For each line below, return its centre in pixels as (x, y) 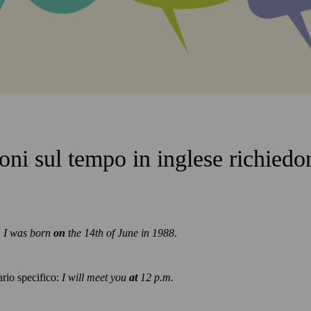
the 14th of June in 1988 (120, 233)
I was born (28, 233)
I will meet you (95, 278)
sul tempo (81, 159)
